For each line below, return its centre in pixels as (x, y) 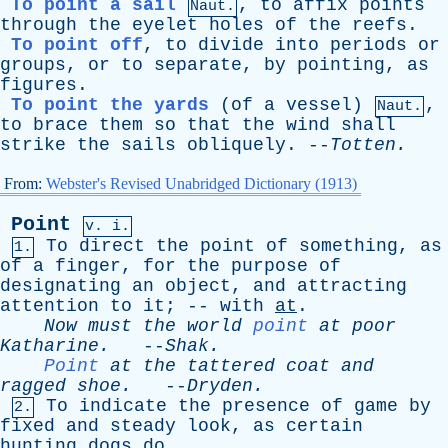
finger (88, 266)
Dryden (220, 386)
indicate (123, 406)
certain (324, 426)
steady (143, 426)
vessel (319, 105)
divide (231, 45)
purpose (269, 266)
